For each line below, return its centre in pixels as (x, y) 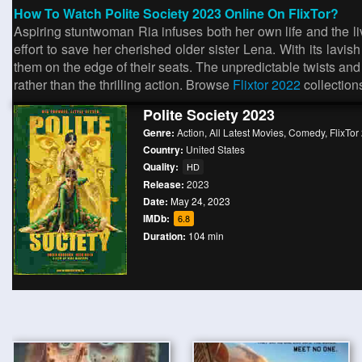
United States (215, 149)
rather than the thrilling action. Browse (123, 84)
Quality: (162, 166)
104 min (206, 236)
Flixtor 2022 (267, 84)
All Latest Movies (246, 132)
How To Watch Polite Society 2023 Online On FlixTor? (176, 13)
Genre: (160, 133)
